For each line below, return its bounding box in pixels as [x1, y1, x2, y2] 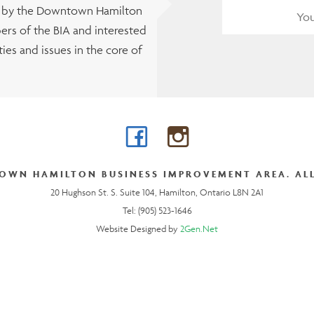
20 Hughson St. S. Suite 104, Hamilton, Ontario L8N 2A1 [50, 186, 264, 199]
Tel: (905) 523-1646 [122, 205, 192, 217]
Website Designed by [96, 223, 180, 235]
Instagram [189, 127, 275, 154]
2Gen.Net [180, 223, 218, 235]
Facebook [147, 127, 235, 154]
